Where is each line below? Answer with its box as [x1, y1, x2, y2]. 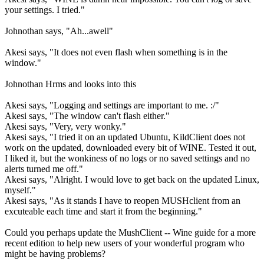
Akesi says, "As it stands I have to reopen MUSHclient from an [5, 195, 240, 206]
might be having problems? [5, 248, 105, 259]
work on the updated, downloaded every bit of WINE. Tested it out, [5, 142, 256, 153]
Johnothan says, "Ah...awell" [5, 25, 113, 36]
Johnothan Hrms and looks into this [5, 78, 136, 89]
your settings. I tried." [5, 4, 85, 15]
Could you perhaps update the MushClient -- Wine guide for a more [5, 227, 256, 237]
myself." [5, 184, 36, 195]
